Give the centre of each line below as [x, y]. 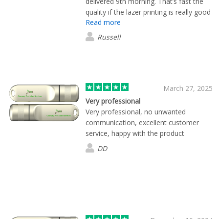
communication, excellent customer [142, 122]
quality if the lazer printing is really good [148, 12]
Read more [103, 22]
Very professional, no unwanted [136, 111]
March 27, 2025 [188, 88]
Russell [109, 37]
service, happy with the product [135, 133]
